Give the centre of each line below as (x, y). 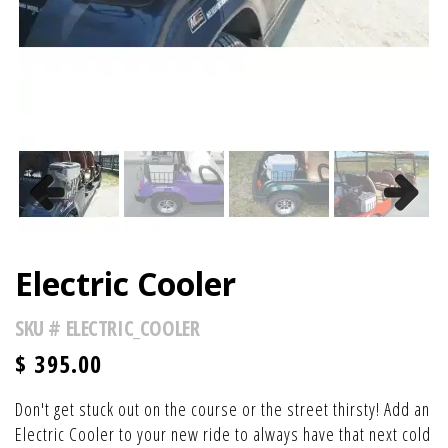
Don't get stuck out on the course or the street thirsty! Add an (222, 409)
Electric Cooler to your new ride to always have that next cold (223, 434)
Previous (60, 230)
